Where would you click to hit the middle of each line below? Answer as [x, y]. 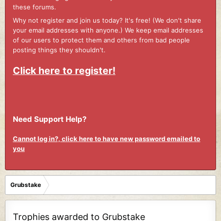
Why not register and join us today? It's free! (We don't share [107, 20]
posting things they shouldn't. [59, 50]
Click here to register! [64, 70]
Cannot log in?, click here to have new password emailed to [107, 139]
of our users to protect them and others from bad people [101, 40]
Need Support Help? [50, 119]
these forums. [35, 7]
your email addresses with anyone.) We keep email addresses [108, 30]
